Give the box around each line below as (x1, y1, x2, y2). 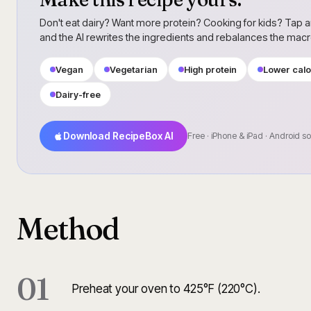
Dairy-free (56, 89, 101, 101)
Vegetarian (110, 64, 158, 76)
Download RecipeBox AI (63, 130, 174, 142)
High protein (184, 64, 237, 76)
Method (17, 210, 120, 248)
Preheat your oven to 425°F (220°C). (72, 282, 261, 296)
